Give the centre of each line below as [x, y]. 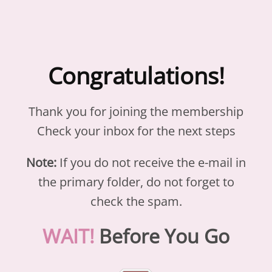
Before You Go [164, 236]
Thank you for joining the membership [136, 111]
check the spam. [136, 201]
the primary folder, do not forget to [136, 182]
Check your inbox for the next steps [136, 131]
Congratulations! [136, 75]
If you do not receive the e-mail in [151, 162]
